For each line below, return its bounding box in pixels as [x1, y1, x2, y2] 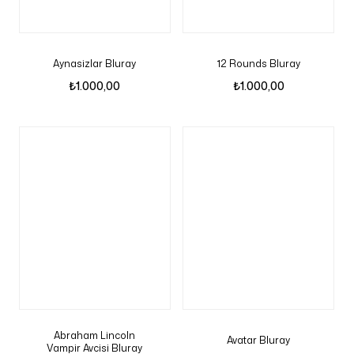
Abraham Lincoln [54, 329, 136, 342]
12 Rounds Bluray [217, 57, 300, 70]
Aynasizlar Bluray [53, 57, 137, 70]
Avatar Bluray [227, 333, 291, 347]
